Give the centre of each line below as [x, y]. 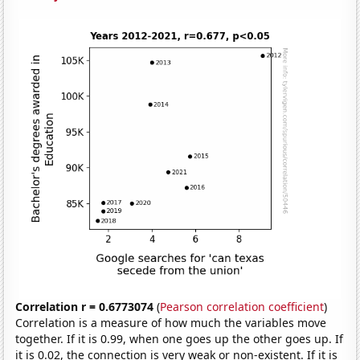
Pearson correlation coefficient [242, 306]
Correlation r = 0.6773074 [85, 306]
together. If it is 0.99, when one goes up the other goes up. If [180, 338]
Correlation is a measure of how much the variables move [171, 322]
